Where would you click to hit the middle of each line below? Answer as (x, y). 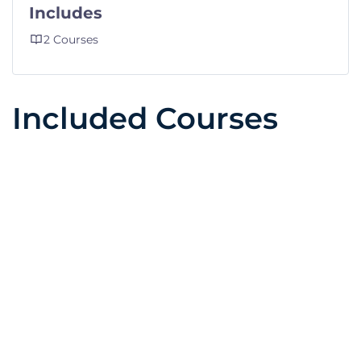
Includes (66, 12)
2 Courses (71, 39)
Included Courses (145, 118)
